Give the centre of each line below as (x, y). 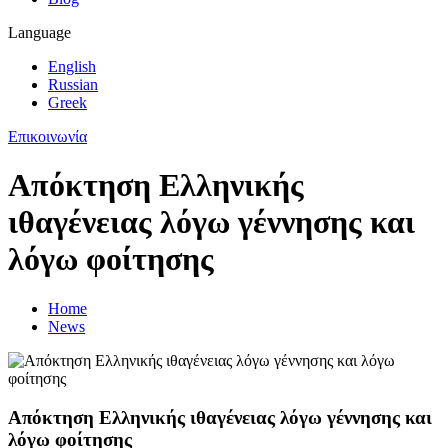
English (72, 66)
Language (39, 32)
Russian (73, 84)
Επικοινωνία (47, 136)
